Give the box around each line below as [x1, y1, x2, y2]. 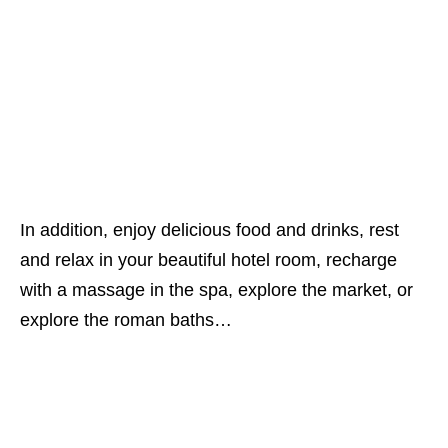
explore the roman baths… [20, 310, 232, 330]
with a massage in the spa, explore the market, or [20, 280, 413, 300]
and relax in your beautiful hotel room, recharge [20, 250, 397, 270]
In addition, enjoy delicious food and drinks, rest [20, 220, 399, 240]
